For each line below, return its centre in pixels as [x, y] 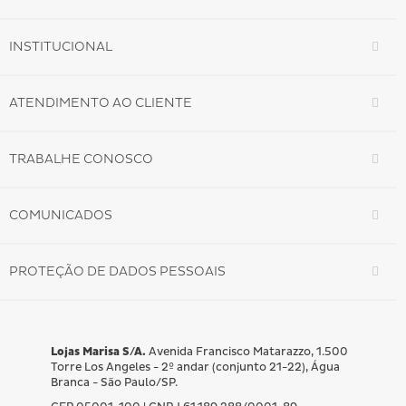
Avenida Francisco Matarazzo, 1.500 [246, 353]
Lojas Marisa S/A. [98, 353]
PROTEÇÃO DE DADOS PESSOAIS [117, 272]
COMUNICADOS [61, 216]
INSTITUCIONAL [61, 47]
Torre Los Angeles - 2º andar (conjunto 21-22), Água [195, 368]
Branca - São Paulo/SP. [114, 383]
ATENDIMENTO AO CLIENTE [101, 103]
